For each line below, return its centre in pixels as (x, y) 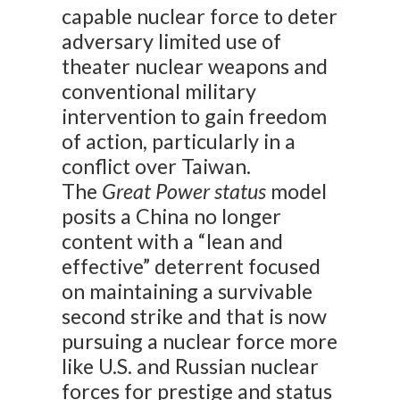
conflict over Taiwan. (157, 167)
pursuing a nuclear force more (200, 342)
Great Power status (184, 192)
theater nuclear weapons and (195, 67)
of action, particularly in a (179, 142)
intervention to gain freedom (195, 117)
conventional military (159, 92)
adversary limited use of (172, 42)
